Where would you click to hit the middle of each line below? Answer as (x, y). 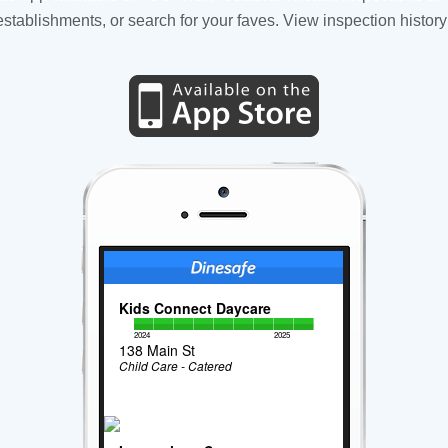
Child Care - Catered (176, 366)
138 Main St (157, 350)
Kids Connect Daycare (195, 308)
